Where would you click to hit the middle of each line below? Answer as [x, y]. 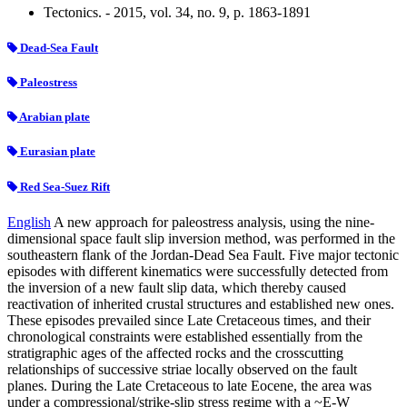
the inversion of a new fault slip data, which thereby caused [177, 287]
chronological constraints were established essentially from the [185, 336]
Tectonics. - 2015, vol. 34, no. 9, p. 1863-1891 [177, 12]
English [29, 222]
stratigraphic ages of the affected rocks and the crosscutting [175, 352]
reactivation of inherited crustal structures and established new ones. [201, 303]
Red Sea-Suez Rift [64, 186]
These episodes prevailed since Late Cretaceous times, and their [189, 320]
